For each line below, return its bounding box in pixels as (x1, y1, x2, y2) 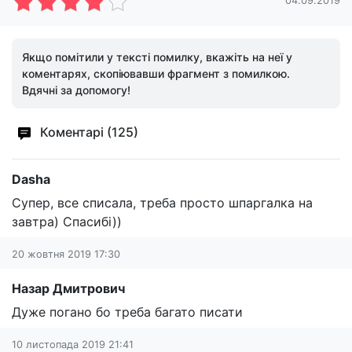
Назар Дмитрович (12, 280, 125, 296)
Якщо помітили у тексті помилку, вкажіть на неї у (22, 50, 292, 64)
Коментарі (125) (37, 124, 138, 141)
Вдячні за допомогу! (22, 83, 130, 97)
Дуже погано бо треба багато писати (12, 304, 243, 320)
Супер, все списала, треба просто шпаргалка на (12, 195, 313, 211)
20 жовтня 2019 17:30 (12, 248, 120, 260)
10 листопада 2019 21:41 (12, 339, 134, 350)
